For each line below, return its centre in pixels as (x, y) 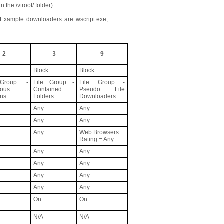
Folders (44, 96)
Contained (48, 89)
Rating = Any (97, 139)
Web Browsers (99, 132)
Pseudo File (102, 89)
